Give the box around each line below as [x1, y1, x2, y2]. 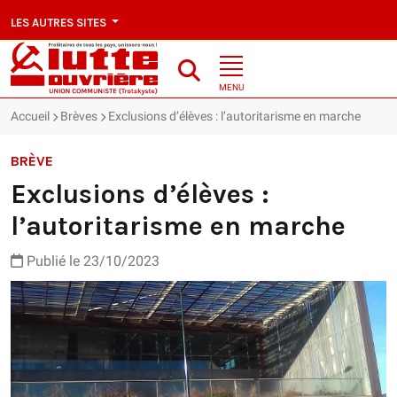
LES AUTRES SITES [11, 15, 109, 29]
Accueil [11, 109, 50, 124]
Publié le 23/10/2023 [23, 253, 160, 270]
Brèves [60, 109, 97, 124]
